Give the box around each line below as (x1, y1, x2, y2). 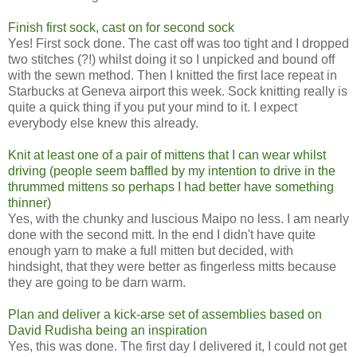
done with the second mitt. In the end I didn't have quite (8, 227, 316, 241)
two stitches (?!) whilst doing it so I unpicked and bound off (8, 52, 335, 66)
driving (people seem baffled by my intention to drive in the (8, 163, 335, 178)
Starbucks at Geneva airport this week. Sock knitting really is (8, 84, 347, 98)
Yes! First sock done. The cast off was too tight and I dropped (8, 36, 349, 50)
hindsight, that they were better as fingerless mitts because (8, 259, 336, 273)
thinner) (8, 195, 51, 210)
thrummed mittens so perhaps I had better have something (8, 179, 334, 194)
